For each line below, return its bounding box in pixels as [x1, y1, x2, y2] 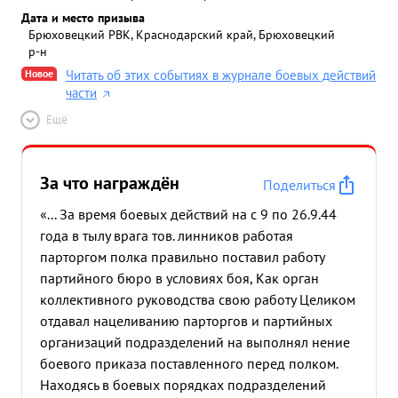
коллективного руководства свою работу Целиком [40, 291, 355, 308]
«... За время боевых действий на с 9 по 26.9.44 [40, 205, 337, 223]
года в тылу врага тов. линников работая [40, 227, 293, 244]
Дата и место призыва [21, 9, 145, 26]
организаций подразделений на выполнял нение [40, 333, 350, 351]
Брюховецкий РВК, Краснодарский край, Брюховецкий [28, 26, 335, 43]
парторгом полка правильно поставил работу [40, 248, 324, 266]
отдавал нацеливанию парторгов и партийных [40, 312, 332, 330]
